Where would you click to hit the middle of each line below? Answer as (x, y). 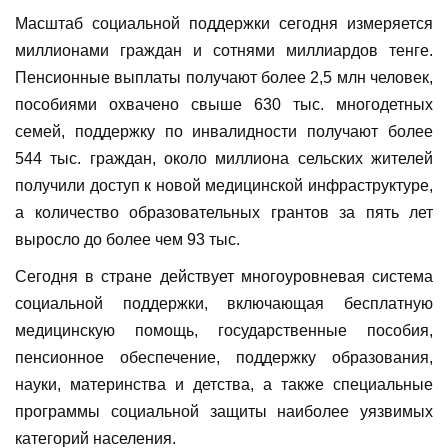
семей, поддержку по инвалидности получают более (224, 132)
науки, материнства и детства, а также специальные (224, 385)
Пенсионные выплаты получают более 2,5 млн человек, (224, 78)
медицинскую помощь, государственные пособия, (224, 331)
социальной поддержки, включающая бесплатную (224, 304)
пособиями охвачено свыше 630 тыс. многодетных (224, 105)
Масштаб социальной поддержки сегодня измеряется (224, 24)
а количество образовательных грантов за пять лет (224, 213)
